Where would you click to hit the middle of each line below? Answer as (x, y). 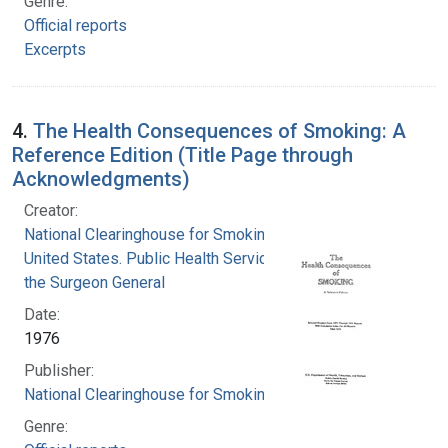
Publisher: (59, 370)
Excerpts (55, 49)
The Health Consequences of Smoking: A (219, 130)
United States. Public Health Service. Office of (183, 258)
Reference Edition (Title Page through (182, 154)
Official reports (75, 25)
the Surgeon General (94, 282)
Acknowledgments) (101, 178)
